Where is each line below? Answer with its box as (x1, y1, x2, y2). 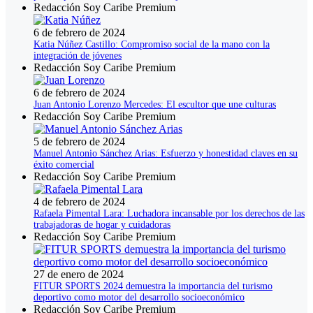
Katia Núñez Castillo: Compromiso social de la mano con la (34, 39, 270, 50)
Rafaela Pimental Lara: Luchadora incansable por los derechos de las (34, 208, 305, 219)
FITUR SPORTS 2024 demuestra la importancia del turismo (34, 281, 272, 292)
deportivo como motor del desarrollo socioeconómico (34, 292, 245, 303)
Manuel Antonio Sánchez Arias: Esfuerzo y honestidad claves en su (34, 148, 298, 159)
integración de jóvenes (34, 50, 122, 61)
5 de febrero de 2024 (34, 136, 125, 148)
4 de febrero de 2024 (34, 196, 125, 208)
